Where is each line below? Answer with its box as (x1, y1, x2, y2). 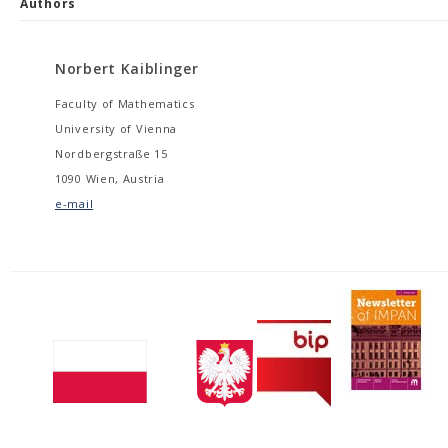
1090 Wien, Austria (55, 171, 165, 186)
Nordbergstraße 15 (55, 146, 168, 161)
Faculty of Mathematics (55, 96, 195, 111)
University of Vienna (55, 121, 177, 136)
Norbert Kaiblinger (55, 59, 199, 78)
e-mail (55, 196, 94, 211)
